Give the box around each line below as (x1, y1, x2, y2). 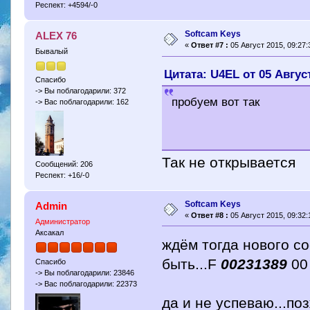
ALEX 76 (35, 30, 77, 42)
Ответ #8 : (190, 211, 228, 220)
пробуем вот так (172, 95, 260, 109)
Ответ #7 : (190, 41, 228, 50)
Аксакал (35, 228, 64, 237)
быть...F (162, 255, 221, 273)
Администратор (35, 217, 90, 226)
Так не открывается (162, 154, 296, 172)
